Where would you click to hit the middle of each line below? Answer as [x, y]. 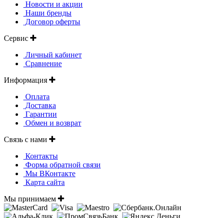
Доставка [40, 105]
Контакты [41, 156]
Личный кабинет [53, 54]
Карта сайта [44, 182]
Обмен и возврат [52, 123]
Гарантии [40, 114]
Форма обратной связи [62, 164]
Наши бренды [47, 13]
